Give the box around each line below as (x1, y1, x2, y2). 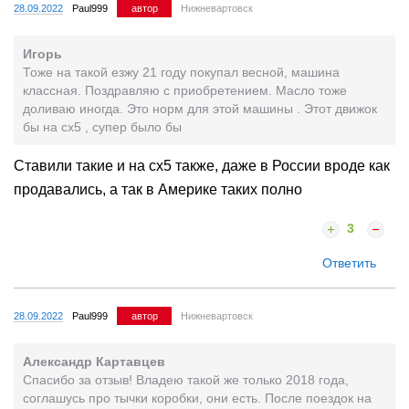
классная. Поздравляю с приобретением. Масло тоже (23, 82, 347, 98)
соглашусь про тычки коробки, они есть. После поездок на (23, 390, 372, 405)
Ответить (322, 255, 376, 270)
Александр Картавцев (23, 353, 165, 369)
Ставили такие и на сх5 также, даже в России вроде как (14, 157, 390, 173)
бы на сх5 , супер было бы (23, 119, 182, 134)
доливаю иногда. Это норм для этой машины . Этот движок (23, 100, 377, 116)
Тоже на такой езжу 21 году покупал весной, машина (23, 64, 340, 79)
